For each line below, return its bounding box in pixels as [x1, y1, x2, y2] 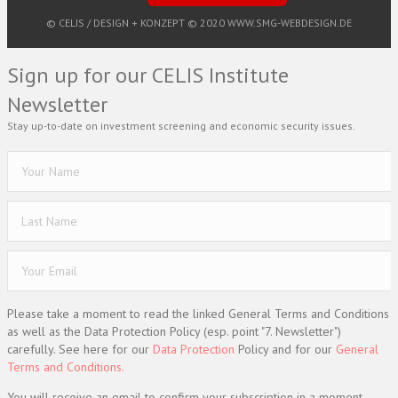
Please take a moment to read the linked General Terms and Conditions [7, 305, 389, 322]
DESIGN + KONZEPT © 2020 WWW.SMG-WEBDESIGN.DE [93, 15, 352, 29]
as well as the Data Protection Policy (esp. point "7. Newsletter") [7, 322, 341, 339]
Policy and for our [235, 340, 336, 357]
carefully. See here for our [7, 340, 153, 357]
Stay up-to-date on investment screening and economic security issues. [7, 118, 355, 132]
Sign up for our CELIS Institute [7, 60, 289, 89]
